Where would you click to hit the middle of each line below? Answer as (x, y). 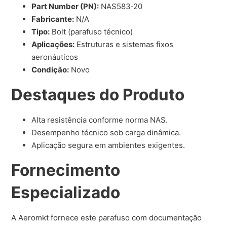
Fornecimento (66, 170)
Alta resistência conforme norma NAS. (100, 120)
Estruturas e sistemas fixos (124, 45)
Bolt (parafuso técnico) (91, 32)
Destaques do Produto (98, 95)
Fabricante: (53, 19)
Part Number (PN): (65, 7)
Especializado (66, 193)
